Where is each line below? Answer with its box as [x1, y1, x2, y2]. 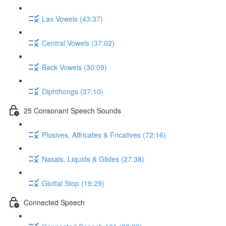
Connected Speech [24, 197, 85, 207]
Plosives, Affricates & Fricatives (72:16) [42, 129, 166, 140]
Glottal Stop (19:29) [42, 178, 104, 188]
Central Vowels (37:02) [42, 37, 115, 48]
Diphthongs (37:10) [42, 86, 103, 96]
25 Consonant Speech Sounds [24, 105, 121, 116]
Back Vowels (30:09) [42, 62, 107, 72]
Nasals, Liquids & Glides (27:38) [42, 153, 144, 164]
